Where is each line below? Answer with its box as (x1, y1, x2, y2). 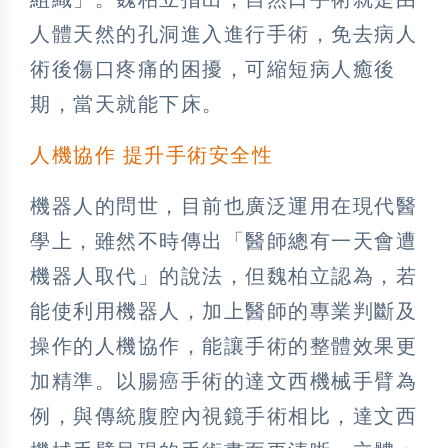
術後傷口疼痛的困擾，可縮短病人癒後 (30, 58, 396, 81)
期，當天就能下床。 (30, 93, 224, 116)
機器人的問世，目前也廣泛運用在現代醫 (30, 195, 417, 218)
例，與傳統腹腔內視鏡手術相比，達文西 (30, 405, 417, 428)
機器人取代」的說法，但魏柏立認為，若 (30, 265, 417, 288)
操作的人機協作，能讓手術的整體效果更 (30, 335, 417, 358)
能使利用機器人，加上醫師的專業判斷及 (30, 300, 417, 323)
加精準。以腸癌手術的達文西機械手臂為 (30, 370, 417, 393)
